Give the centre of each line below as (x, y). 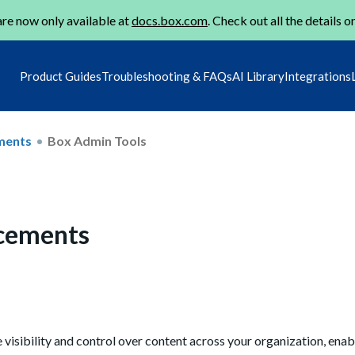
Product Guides (61, 76)
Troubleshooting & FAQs (167, 76)
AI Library (258, 76)
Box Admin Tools (97, 140)
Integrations (318, 76)
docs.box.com (170, 20)
